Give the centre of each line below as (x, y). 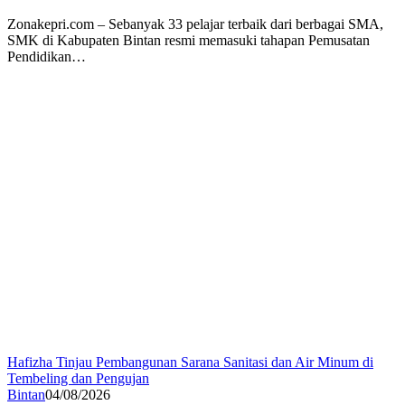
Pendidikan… (47, 56)
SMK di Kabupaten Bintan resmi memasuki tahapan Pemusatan (188, 40)
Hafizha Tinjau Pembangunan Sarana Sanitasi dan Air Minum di (190, 362)
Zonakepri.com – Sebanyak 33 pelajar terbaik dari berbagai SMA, (195, 24)
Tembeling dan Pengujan (78, 378)
